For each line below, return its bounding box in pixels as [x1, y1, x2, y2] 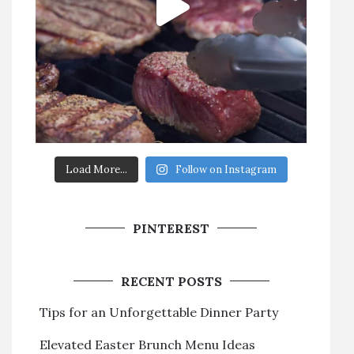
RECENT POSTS [120, 273, 222, 289]
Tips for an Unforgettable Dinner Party [40, 303, 278, 320]
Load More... [66, 162, 128, 176]
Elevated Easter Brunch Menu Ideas [40, 336, 255, 352]
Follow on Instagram [175, 162, 277, 176]
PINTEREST [133, 220, 209, 236]
